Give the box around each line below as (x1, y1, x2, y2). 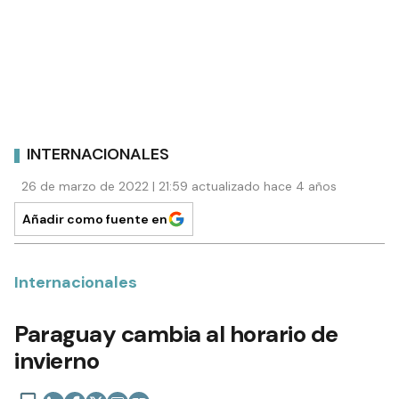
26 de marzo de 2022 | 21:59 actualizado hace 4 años (21, 177, 337, 194)
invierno (14, 345, 99, 376)
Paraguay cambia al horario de (14, 318, 338, 349)
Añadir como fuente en (22, 210, 167, 227)
